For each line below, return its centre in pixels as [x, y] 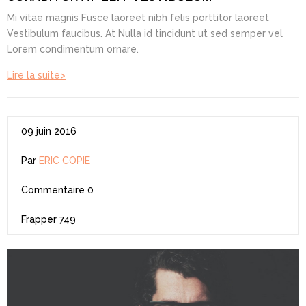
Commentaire [53, 190]
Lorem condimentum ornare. [73, 49]
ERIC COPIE [65, 160]
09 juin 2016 [49, 131]
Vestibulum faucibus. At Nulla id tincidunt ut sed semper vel [145, 33]
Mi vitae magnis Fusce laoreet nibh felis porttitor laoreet [138, 17]
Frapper [39, 219]
